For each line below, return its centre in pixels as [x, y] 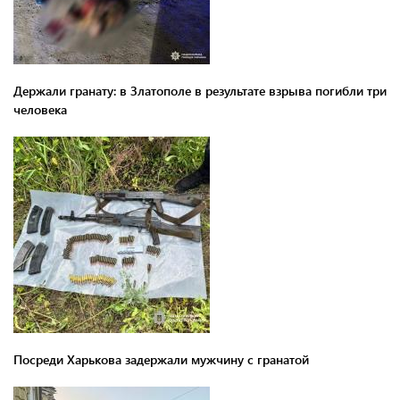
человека [40, 109]
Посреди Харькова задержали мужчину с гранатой [161, 359]
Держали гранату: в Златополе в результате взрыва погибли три [200, 90]
